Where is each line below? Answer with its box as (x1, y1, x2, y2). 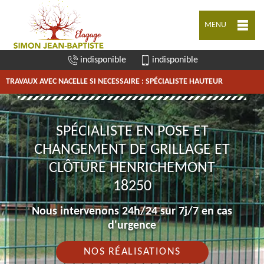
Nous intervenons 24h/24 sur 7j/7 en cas (32, 206, 232, 217)
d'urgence (108, 220, 156, 232)
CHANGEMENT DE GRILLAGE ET (34, 142, 230, 158)
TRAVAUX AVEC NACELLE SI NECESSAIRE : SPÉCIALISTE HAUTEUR (6, 77, 223, 86)
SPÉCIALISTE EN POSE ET (55, 124, 209, 140)
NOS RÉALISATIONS (83, 246, 181, 258)
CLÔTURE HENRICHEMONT (49, 160, 215, 176)
